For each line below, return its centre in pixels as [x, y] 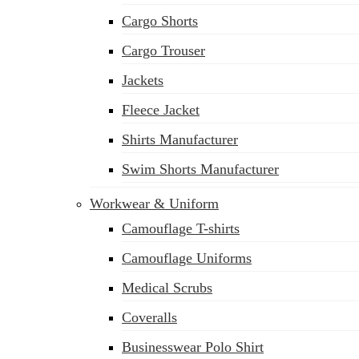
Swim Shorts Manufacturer [200, 169]
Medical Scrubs [167, 288]
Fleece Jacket [161, 110]
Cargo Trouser [163, 50]
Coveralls [149, 317]
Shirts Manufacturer [180, 139]
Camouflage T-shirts [181, 228]
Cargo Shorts [160, 21]
